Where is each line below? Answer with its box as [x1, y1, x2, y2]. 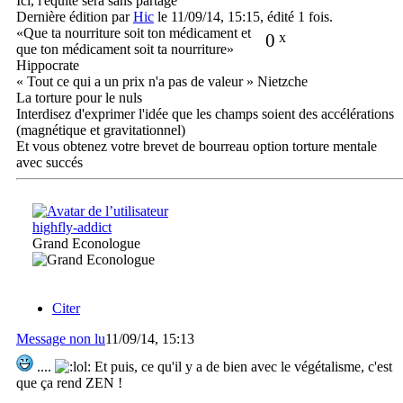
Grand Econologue [32, 235, 140, 251]
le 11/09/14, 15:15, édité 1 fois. [154, 8, 333, 24]
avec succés [16, 154, 83, 170]
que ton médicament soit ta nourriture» [16, 40, 234, 57]
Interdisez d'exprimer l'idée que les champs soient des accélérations [16, 105, 394, 121]
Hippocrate [16, 57, 79, 73]
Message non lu [16, 331, 105, 347]
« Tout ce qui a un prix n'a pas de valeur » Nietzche [16, 73, 308, 89]
